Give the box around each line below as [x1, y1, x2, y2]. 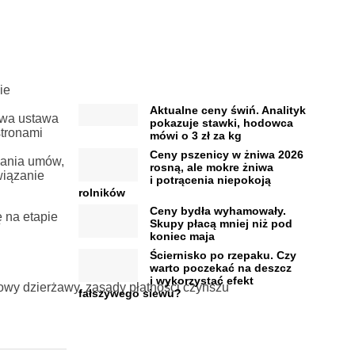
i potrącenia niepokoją [149, 173, 271, 186]
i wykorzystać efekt [149, 273, 254, 287]
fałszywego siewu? [78, 286, 181, 300]
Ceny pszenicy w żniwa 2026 [149, 147, 303, 161]
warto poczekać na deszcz [149, 261, 292, 274]
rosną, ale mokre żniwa [149, 160, 273, 174]
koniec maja [149, 230, 215, 243]
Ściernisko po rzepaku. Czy [149, 248, 296, 261]
